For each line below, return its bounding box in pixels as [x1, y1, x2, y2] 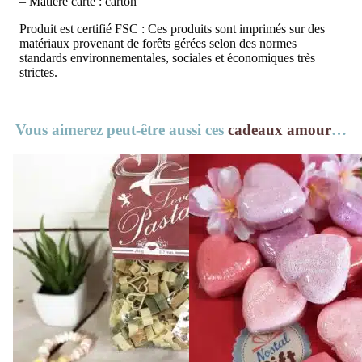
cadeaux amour [228, 120, 331, 138]
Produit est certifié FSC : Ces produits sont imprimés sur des [19, 21, 325, 36]
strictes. [19, 65, 57, 79]
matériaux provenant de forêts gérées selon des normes [19, 36, 297, 50]
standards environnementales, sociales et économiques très [19, 50, 315, 65]
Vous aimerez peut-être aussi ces [15, 120, 228, 138]
